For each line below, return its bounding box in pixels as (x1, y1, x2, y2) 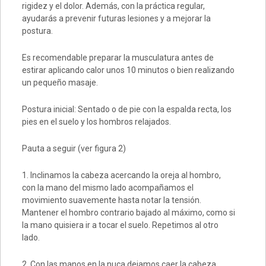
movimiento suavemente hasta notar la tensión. (21, 195, 201, 205)
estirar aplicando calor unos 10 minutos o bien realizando (21, 65, 235, 75)
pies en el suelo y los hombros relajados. (21, 117, 171, 127)
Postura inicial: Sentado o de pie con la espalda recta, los (21, 104, 232, 115)
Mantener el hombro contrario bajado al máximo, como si (21, 208, 235, 218)
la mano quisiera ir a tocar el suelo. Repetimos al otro (21, 220, 218, 230)
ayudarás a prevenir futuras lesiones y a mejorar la (21, 14, 211, 24)
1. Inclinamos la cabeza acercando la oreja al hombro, (21, 170, 221, 180)
